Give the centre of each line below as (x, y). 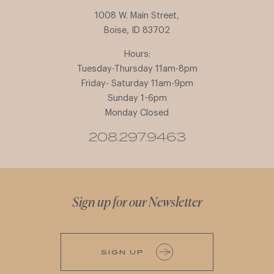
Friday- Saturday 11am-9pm (137, 83)
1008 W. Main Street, (137, 16)
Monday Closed (137, 113)
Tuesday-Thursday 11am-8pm (137, 68)
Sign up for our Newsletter (137, 203)
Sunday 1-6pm (137, 98)
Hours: (137, 54)
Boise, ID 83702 (137, 31)
